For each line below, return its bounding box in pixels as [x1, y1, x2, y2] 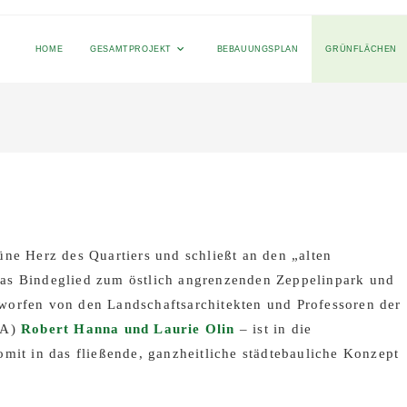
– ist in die [234, 322, 313, 336]
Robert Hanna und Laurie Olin [21, 322, 235, 336]
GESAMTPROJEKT [90, 45, 172, 54]
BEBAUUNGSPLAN [216, 45, 299, 54]
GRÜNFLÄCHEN [325, 45, 397, 54]
